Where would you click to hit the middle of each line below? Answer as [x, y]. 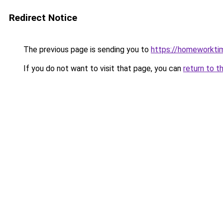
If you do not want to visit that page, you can [102, 68]
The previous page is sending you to [86, 50]
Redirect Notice [43, 18]
